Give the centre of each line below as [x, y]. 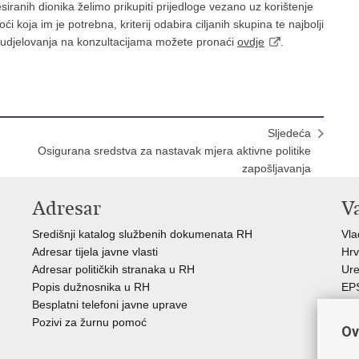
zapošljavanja [276, 168]
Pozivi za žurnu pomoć [89, 322]
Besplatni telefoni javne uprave [110, 305]
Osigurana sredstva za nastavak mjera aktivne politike [174, 151]
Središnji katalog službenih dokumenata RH [142, 234]
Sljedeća [289, 133]
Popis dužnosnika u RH [91, 287]
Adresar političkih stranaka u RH [113, 269]
